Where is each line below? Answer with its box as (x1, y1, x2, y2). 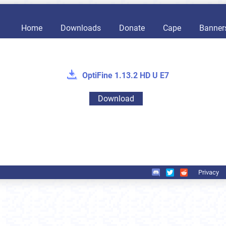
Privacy (198, 168, 219, 176)
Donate (119, 23, 145, 33)
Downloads (61, 23, 101, 33)
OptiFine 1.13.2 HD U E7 (82, 70, 169, 80)
